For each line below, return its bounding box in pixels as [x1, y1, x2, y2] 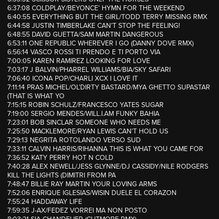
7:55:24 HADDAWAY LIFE [7, 197, 82, 206]
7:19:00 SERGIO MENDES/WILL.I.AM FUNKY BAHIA [7, 109, 159, 118]
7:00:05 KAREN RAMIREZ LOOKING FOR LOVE [7, 57, 150, 66]
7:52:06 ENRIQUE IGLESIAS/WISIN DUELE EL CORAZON [7, 189, 176, 197]
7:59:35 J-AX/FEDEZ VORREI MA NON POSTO [7, 206, 147, 215]
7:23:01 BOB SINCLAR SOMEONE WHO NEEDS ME [7, 118, 161, 127]
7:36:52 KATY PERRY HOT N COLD [7, 153, 113, 162]
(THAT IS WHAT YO [7, 92, 65, 101]
